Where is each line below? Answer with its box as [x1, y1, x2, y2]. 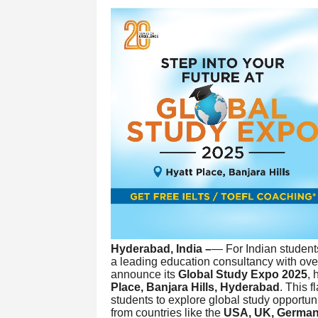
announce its [110, 268, 178, 280]
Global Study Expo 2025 [177, 268, 307, 280]
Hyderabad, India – [110, 242, 212, 255]
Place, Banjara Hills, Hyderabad [110, 280, 280, 293]
